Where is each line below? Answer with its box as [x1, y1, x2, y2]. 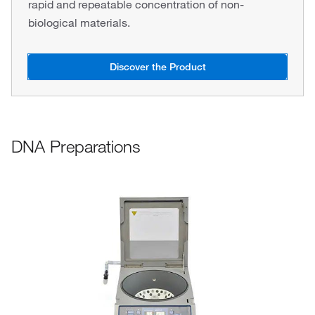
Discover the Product [109, 60, 206, 73]
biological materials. [28, 15, 130, 30]
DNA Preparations [11, 136, 141, 157]
